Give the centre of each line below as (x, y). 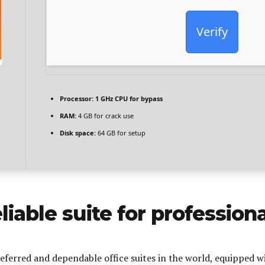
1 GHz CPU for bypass (128, 99)
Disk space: (77, 133)
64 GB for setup (120, 133)
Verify (212, 31)
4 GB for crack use (105, 116)
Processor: (76, 99)
